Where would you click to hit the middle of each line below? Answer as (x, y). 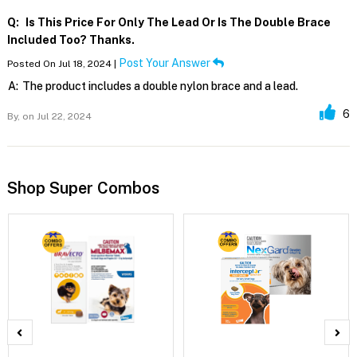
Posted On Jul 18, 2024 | (63, 63)
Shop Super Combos (83, 188)
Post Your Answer (165, 63)
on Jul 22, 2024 (55, 116)
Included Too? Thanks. (71, 39)
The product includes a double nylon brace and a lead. (160, 86)
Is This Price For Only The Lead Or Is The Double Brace (177, 22)
